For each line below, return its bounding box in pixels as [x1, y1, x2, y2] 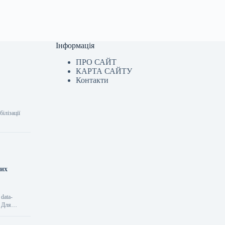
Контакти [76, 76, 109, 84]
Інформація [56, 41, 95, 50]
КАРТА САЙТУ [76, 67, 133, 75]
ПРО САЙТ [76, 58, 117, 66]
